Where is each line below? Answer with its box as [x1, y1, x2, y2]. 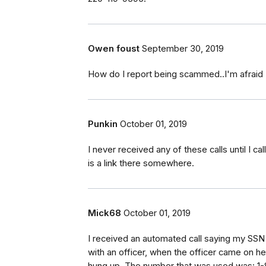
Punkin [88, 119, 118, 130]
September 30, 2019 [142, 43, 224, 55]
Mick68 [88, 208, 121, 219]
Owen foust [88, 43, 140, 55]
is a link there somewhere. [88, 158, 194, 169]
